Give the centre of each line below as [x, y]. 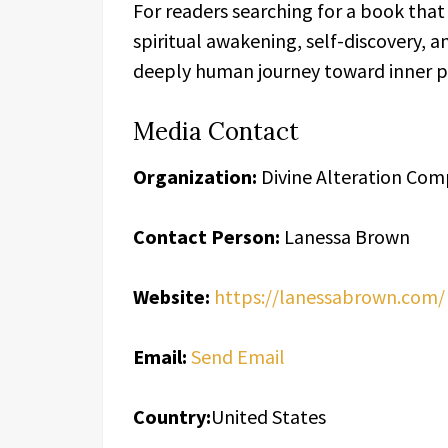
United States [268, 416]
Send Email [238, 356]
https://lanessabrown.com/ [329, 296]
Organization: [195, 176]
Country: [172, 416]
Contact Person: [206, 236]
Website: [171, 296]
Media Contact [216, 131]
